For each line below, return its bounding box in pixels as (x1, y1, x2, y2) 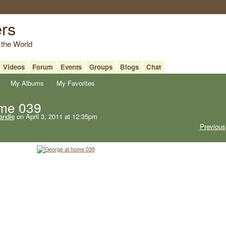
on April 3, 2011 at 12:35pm (14, 111, 97, 121)
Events (60, 62, 82, 72)
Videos (3, 62, 25, 72)
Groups (89, 62, 112, 72)
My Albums (11, 78, 44, 88)
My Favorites (56, 78, 95, 88)
